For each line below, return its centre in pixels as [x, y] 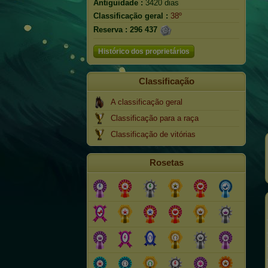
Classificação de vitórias [153, 134]
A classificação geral [147, 102]
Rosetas [166, 162]
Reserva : [110, 30]
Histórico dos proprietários [144, 51]
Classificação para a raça [155, 118]
